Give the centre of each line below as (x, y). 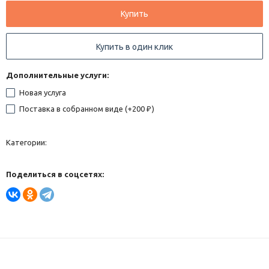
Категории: (26, 143)
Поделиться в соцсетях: (55, 174)
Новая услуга (42, 93)
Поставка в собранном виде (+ (75, 109)
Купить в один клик (134, 47)
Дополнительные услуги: (57, 75)
